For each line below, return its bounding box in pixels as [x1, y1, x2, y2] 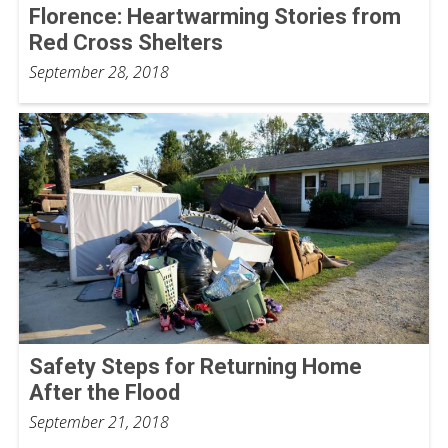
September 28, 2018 [29, 61, 169, 84]
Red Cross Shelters [29, 30, 223, 56]
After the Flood [29, 379, 180, 405]
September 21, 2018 [29, 410, 169, 433]
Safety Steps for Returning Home [29, 353, 362, 379]
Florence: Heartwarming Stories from [29, 4, 401, 30]
